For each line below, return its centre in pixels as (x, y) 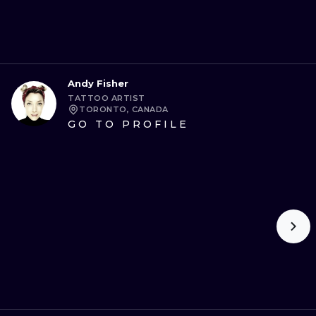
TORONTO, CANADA (124, 109)
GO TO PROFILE (128, 124)
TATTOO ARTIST (107, 98)
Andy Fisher (98, 83)
